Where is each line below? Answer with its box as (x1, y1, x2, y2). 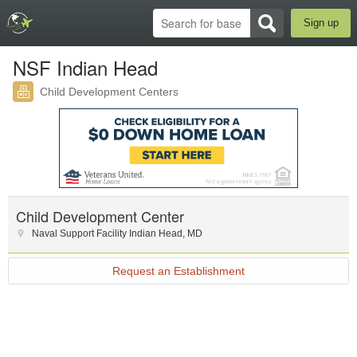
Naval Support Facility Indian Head (32, 228, 182, 239)
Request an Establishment (112, 265, 245, 277)
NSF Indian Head (13, 53, 158, 81)
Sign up (303, 17, 339, 29)
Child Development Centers (40, 85, 178, 98)
